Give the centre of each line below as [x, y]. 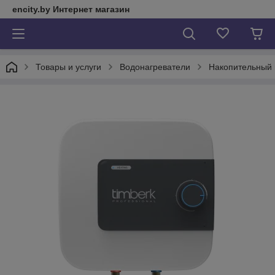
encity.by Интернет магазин [71, 9]
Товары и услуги [68, 67]
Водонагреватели [155, 67]
